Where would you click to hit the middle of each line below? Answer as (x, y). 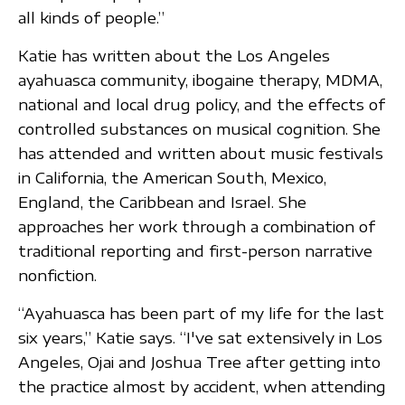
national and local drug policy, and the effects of (202, 104)
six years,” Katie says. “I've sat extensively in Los (200, 337)
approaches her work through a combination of (197, 226)
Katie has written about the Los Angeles (174, 55)
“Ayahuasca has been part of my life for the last (201, 313)
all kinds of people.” (91, 17)
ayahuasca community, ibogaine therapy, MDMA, (200, 80)
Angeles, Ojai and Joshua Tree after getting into (199, 362)
